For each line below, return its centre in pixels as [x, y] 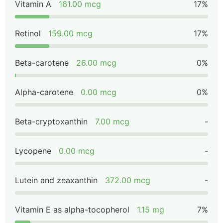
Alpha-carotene [44, 92]
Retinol [28, 33]
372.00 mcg [128, 180]
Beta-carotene [42, 63]
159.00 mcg [70, 33]
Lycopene [33, 151]
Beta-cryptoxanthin [51, 121]
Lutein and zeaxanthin [56, 180]
